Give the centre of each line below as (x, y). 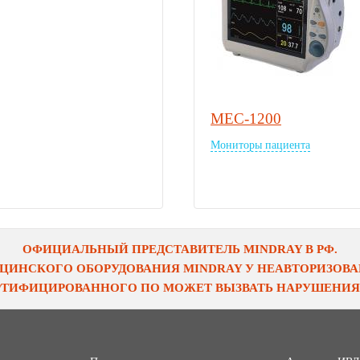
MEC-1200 (246, 118)
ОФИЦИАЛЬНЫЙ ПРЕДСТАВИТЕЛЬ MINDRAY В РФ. (180, 250)
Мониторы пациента (260, 145)
